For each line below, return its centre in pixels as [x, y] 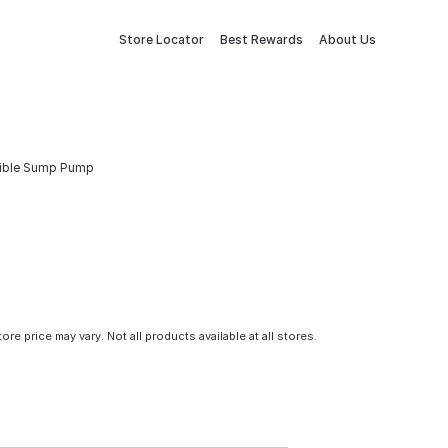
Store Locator [161, 39]
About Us [347, 39]
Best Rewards [261, 39]
